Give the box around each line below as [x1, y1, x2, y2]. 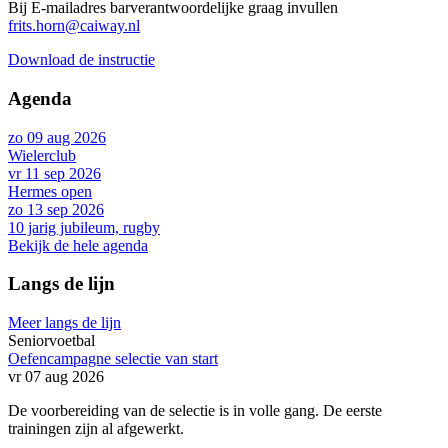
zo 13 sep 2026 [8, 200, 104, 218]
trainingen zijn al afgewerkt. [8, 420, 184, 438]
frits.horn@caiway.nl [8, 17, 140, 35]
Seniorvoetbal [8, 332, 95, 350]
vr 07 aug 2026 [8, 368, 104, 386]
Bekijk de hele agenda [8, 236, 148, 254]
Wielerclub [8, 146, 76, 164]
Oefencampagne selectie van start [8, 350, 218, 368]
